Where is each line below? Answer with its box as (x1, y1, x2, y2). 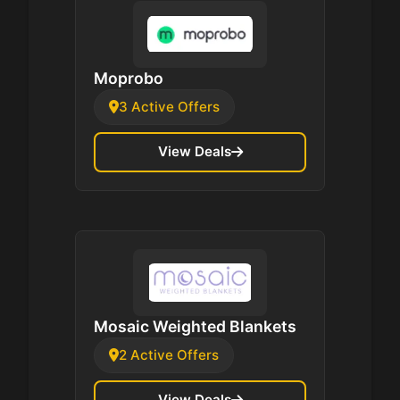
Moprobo (94, 68, 163, 87)
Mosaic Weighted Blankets (94, 316, 296, 336)
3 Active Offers (119, 97, 220, 115)
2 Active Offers (119, 346, 219, 363)
